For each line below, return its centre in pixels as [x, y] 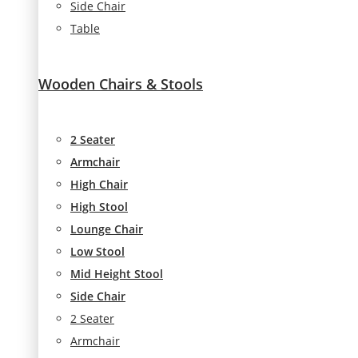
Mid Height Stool [117, 273]
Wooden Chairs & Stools [121, 84]
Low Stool [97, 251]
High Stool [99, 206]
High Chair [99, 184]
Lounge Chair [107, 229]
